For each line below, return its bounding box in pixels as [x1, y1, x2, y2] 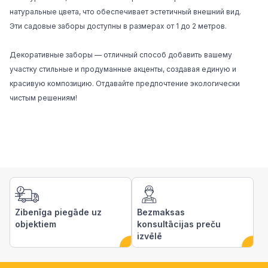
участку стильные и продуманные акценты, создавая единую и [10, 65, 236, 74]
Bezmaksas [137, 207, 185, 217]
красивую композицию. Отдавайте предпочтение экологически [10, 79, 240, 88]
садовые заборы [24, 22, 85, 31]
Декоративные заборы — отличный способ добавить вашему [10, 50, 232, 59]
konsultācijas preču [137, 219, 221, 229]
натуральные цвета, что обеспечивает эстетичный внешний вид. [10, 7, 241, 16]
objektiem [15, 219, 56, 229]
